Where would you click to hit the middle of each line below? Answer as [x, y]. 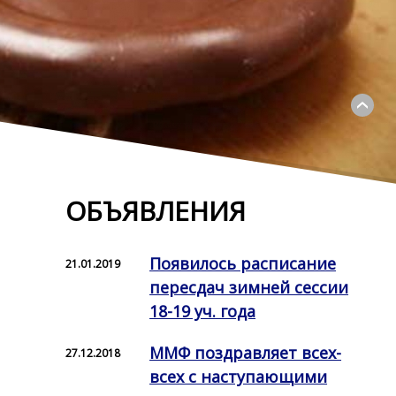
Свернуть [300, 108]
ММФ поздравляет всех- [246, 353]
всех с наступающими [239, 377]
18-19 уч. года [203, 311]
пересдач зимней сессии [249, 287]
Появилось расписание [243, 263]
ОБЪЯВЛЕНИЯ [156, 211]
